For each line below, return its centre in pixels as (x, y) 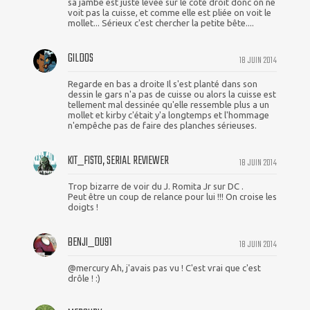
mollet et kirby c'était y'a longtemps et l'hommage (168, 115)
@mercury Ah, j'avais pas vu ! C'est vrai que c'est (164, 268)
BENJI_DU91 (90, 243)
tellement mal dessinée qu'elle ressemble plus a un (168, 105)
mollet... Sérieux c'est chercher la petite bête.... (161, 23)
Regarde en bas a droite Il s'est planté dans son (163, 84)
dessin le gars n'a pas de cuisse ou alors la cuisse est (172, 94)
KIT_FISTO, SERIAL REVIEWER (118, 161)
